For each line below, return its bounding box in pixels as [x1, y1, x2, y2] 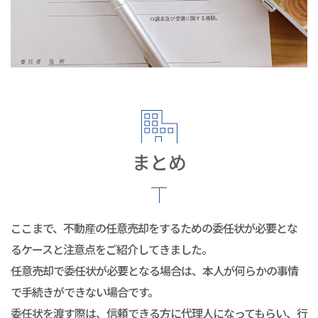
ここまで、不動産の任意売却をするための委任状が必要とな [11, 219, 297, 236]
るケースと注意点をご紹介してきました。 [11, 240, 212, 258]
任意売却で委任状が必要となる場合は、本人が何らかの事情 [11, 261, 298, 279]
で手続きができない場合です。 [11, 283, 158, 300]
